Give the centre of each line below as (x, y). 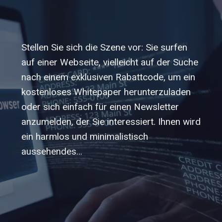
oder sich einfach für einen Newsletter (100, 107)
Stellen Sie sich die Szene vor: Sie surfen (104, 47)
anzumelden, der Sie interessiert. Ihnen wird (111, 122)
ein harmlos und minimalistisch (84, 137)
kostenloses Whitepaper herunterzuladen (106, 92)
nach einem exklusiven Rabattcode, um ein (108, 77)
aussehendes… (52, 151)
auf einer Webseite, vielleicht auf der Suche (110, 62)
